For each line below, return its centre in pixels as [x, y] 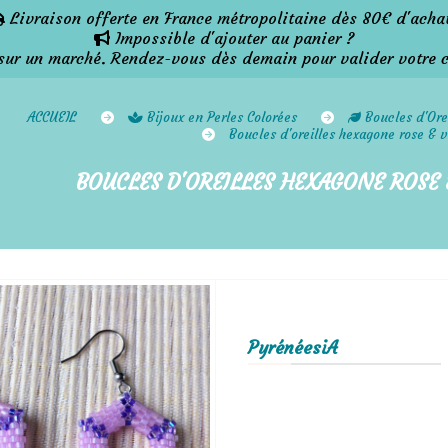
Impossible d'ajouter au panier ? [232, 38]
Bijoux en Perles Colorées [224, 117]
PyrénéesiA [292, 347]
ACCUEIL [54, 117]
